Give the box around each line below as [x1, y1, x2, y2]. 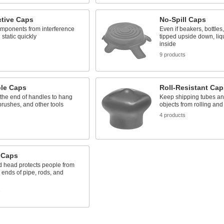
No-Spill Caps [159, 15, 206, 23]
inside [159, 40, 176, 47]
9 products [159, 51, 185, 57]
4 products [159, 112, 185, 118]
